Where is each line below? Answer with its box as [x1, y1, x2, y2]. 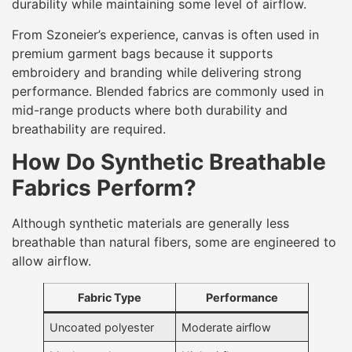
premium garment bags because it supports [12, 45, 273, 61]
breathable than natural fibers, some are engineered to [12, 234, 336, 251]
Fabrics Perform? [12, 174, 196, 202]
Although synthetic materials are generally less [12, 215, 289, 232]
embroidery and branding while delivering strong [12, 64, 302, 80]
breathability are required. [12, 120, 166, 137]
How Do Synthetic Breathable [12, 148, 326, 176]
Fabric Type [78, 291, 141, 305]
